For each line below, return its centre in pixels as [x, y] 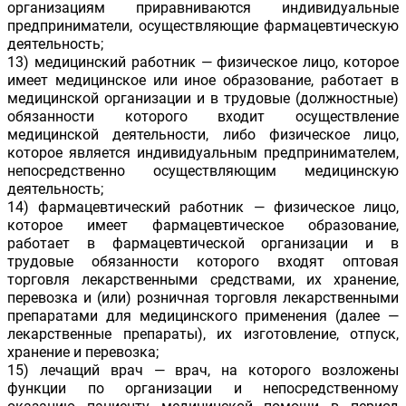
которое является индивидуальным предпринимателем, [203, 153]
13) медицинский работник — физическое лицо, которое [203, 63]
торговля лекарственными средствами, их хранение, [203, 280]
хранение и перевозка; [83, 353]
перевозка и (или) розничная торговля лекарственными [203, 298]
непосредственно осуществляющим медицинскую [203, 171]
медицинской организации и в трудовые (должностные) [203, 99]
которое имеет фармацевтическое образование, [203, 226]
